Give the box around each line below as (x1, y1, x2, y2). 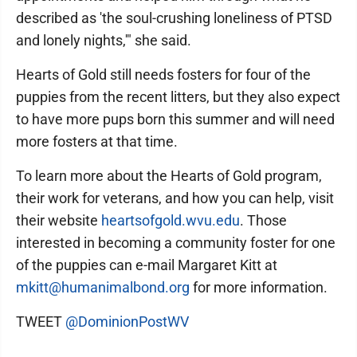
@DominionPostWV (65, 313, 189, 330)
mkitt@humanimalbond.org (16, 279, 190, 296)
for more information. (190, 279, 331, 296)
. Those (240, 212, 287, 229)
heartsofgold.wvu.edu (101, 212, 240, 229)
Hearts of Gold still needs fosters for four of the (16, 66, 311, 83)
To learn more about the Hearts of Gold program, (16, 167, 322, 184)
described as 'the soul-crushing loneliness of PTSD (16, 10, 332, 26)
